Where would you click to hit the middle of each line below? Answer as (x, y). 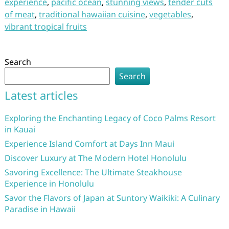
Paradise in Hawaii (40, 209)
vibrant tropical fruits (45, 27)
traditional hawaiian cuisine (92, 14)
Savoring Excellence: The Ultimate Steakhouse (93, 172)
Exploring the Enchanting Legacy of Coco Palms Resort (110, 118)
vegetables (170, 14)
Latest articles (41, 95)
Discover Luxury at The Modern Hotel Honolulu (95, 158)
